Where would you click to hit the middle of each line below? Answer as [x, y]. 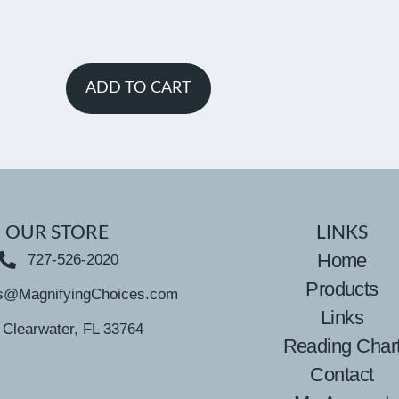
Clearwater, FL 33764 [73, 330]
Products [342, 289]
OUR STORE [57, 233]
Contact [342, 375]
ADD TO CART [138, 89]
